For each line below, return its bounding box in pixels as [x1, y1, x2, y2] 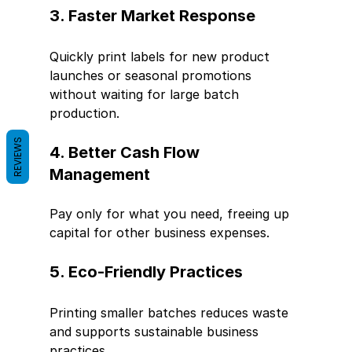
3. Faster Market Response [49, 5, 255, 25]
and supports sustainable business [49, 323, 262, 339]
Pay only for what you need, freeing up [49, 205, 293, 222]
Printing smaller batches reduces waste [49, 304, 292, 321]
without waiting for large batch [49, 86, 243, 102]
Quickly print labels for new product [49, 48, 273, 64]
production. [49, 104, 119, 121]
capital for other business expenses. [49, 224, 269, 240]
